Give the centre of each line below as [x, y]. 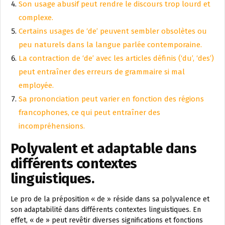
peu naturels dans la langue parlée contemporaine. [110, 45]
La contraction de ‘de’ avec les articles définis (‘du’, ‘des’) [116, 58]
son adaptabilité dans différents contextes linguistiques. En [106, 210]
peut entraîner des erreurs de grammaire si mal [102, 72]
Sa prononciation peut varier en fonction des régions [111, 99]
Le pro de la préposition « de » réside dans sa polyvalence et [110, 199]
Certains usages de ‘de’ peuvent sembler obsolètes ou [113, 31]
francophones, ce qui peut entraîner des [89, 113]
